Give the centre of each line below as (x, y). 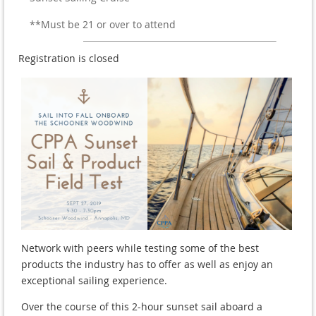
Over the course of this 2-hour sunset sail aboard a (142, 307)
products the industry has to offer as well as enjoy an (147, 265)
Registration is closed (69, 59)
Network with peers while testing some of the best (140, 248)
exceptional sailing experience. (94, 281)
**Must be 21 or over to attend (103, 25)
